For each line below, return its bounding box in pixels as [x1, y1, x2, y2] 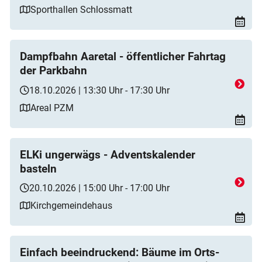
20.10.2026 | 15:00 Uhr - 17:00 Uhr [29, 182, 170, 194]
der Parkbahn [20, 64, 87, 78]
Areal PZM [30, 102, 74, 113]
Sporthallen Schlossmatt [30, 4, 132, 15]
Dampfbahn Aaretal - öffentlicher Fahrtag [20, 50, 226, 64]
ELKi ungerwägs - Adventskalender [20, 148, 195, 161]
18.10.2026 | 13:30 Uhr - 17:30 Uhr [29, 84, 170, 96]
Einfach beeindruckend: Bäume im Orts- [20, 246, 219, 260]
